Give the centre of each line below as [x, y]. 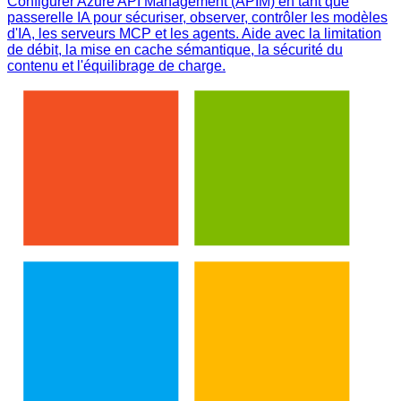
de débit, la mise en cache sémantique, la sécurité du [175, 49]
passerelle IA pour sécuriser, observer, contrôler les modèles [197, 17]
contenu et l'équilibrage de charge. [116, 65]
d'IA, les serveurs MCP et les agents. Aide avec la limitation [194, 33]
